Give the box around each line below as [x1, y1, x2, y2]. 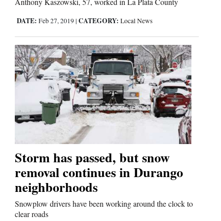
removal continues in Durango [15, 162, 183, 182]
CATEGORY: [78, 16, 119, 26]
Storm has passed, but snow [15, 147, 170, 167]
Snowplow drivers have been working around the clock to [15, 198, 193, 209]
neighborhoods [15, 177, 98, 196]
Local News [120, 16, 152, 26]
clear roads [15, 208, 48, 219]
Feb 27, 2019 [37, 16, 75, 26]
